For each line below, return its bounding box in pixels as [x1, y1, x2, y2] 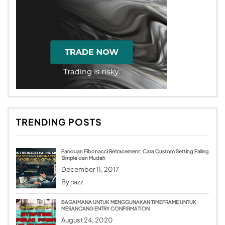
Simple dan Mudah [61, 155, 105, 161]
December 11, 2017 [61, 165, 119, 174]
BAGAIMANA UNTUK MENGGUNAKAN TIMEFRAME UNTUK [61, 199, 196, 205]
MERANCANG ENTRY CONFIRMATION [61, 205, 150, 212]
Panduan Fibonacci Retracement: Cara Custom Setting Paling [61, 148, 209, 155]
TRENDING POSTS [16, 116, 102, 128]
